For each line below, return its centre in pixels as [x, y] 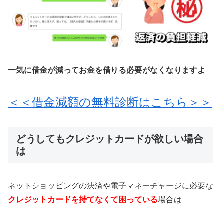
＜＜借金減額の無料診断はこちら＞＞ [110, 102]
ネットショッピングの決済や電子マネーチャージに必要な [110, 185]
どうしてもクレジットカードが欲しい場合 [110, 138]
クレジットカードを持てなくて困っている [83, 199]
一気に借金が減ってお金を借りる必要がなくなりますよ [107, 70]
